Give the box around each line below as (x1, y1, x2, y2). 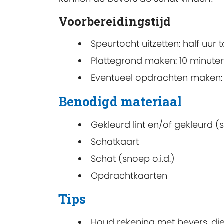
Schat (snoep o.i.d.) (91, 152, 175, 165)
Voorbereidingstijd (58, 13, 171, 30)
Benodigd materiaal (58, 92, 182, 110)
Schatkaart (91, 135, 139, 148)
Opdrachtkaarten (91, 169, 167, 182)
